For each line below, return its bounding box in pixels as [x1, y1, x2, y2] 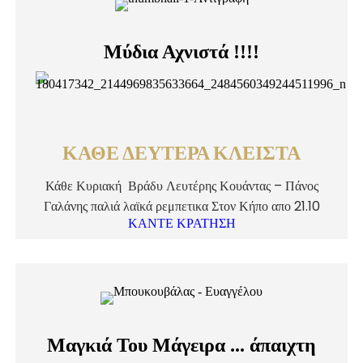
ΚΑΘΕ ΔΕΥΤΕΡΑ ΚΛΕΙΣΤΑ [62, 143, 301, 168]
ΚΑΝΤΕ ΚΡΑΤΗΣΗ [127, 216, 236, 230]
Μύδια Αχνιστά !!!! [104, 41, 259, 62]
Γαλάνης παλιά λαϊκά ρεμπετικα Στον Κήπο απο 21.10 [43, 197, 320, 216]
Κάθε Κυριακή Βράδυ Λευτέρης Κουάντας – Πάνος [45, 177, 318, 195]
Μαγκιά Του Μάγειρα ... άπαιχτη [47, 335, 316, 356]
